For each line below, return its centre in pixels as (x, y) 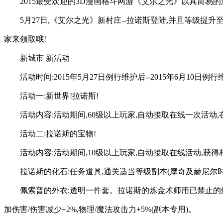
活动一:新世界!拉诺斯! (59, 96)
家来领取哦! (25, 39)
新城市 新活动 (45, 58)
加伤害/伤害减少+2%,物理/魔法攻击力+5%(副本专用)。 (100, 209)
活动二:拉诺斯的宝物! (58, 133)
